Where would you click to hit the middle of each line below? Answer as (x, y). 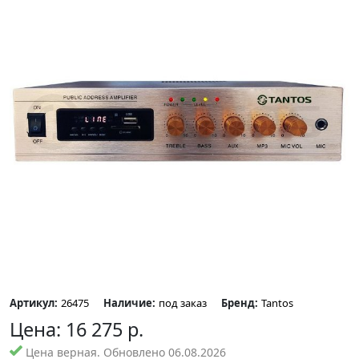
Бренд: (240, 303)
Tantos (277, 303)
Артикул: (34, 303)
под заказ (183, 303)
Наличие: (129, 303)
